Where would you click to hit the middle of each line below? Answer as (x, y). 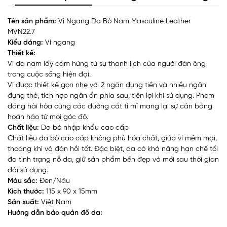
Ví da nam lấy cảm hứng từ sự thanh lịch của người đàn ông (107, 64)
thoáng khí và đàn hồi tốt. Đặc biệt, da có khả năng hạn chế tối (113, 149)
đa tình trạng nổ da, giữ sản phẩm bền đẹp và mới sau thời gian (113, 160)
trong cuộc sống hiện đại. (50, 74)
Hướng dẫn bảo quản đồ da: (55, 213)
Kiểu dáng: (25, 43)
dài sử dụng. (28, 170)
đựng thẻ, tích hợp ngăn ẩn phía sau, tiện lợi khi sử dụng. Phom (111, 96)
